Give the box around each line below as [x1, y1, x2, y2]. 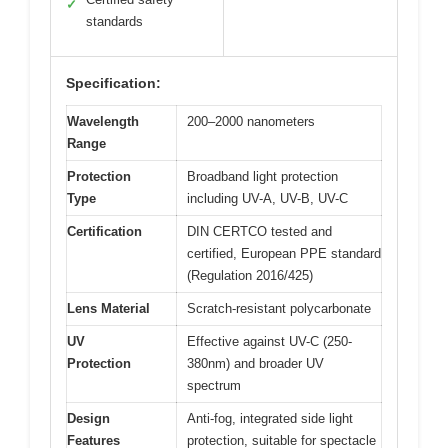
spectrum [187, 378, 241, 394]
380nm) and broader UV [187, 356, 324, 372]
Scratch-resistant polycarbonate [187, 301, 371, 317]
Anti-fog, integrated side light [187, 411, 353, 427]
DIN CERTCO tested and [187, 224, 332, 240]
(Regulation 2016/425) [187, 268, 313, 284]
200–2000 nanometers [187, 114, 315, 130]
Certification [67, 224, 142, 240]
